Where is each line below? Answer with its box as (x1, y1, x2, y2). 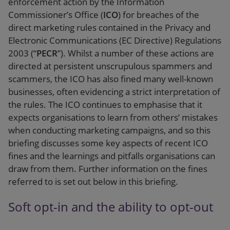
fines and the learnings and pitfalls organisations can (8, 150, 215, 162)
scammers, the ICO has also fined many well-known (8, 73, 213, 85)
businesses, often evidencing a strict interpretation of (8, 86, 220, 98)
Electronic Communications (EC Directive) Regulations (8, 34, 221, 46)
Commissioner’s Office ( (8, 9, 103, 21)
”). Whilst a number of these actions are (57, 47, 214, 59)
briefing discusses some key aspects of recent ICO (8, 137, 208, 149)
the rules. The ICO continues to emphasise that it (8, 99, 202, 110)
